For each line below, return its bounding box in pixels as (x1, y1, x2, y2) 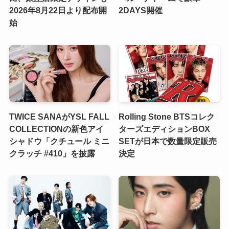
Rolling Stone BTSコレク (119, 112, 215, 121)
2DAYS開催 (119, 6, 163, 15)
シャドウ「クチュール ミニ (9, 136, 109, 146)
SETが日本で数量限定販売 (119, 136, 217, 146)
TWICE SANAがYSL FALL (9, 112, 109, 121)
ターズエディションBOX (119, 124, 211, 133)
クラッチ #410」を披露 (9, 149, 95, 158)
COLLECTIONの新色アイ (9, 124, 104, 133)
